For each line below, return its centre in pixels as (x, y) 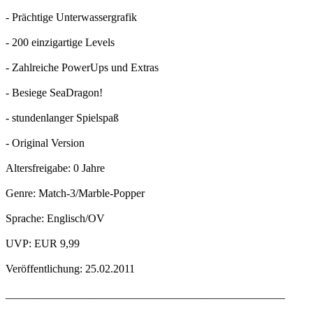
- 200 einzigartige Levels (60, 43)
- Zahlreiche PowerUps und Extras (82, 68)
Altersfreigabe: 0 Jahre (55, 168)
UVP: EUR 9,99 (43, 244)
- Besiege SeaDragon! (54, 93)
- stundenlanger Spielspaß (62, 118)
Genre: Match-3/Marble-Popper (75, 194)
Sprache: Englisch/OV (55, 219)
